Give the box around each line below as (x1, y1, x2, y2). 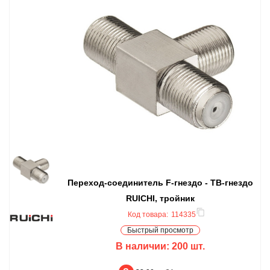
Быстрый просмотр (127, 225, 193, 234)
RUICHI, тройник (126, 193, 195, 203)
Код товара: (127, 210, 168, 219)
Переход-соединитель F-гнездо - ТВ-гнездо (67, 177, 253, 187)
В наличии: (116, 240, 172, 251)
